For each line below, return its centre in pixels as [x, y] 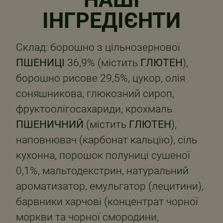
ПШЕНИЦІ [42, 62]
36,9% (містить [104, 62]
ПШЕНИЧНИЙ [50, 124]
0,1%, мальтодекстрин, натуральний [102, 170]
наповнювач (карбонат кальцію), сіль [107, 140]
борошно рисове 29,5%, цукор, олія [101, 78]
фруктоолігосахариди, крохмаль [94, 109]
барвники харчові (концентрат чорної [107, 201]
